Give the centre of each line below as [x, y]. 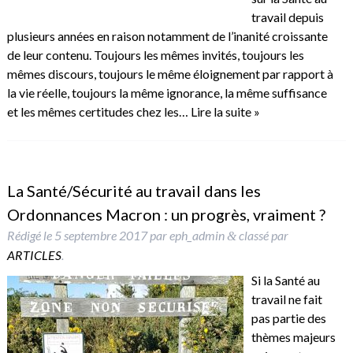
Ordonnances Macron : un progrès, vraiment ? [166, 215]
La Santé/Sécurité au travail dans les [134, 191]
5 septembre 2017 [100, 236]
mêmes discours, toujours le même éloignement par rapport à [170, 74]
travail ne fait [286, 299]
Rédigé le [30, 236]
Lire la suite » [225, 112]
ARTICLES [34, 255]
